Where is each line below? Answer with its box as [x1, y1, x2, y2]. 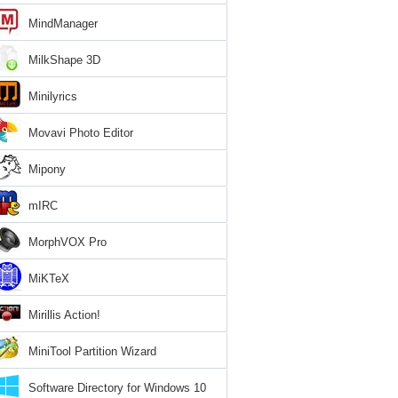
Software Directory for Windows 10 [28, 381, 206, 394]
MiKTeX [28, 272, 69, 285]
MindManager [28, 17, 98, 30]
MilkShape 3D [28, 53, 100, 67]
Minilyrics [28, 90, 77, 103]
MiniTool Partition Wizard [28, 345, 156, 358]
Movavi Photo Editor [28, 126, 133, 139]
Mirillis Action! [28, 308, 100, 322]
